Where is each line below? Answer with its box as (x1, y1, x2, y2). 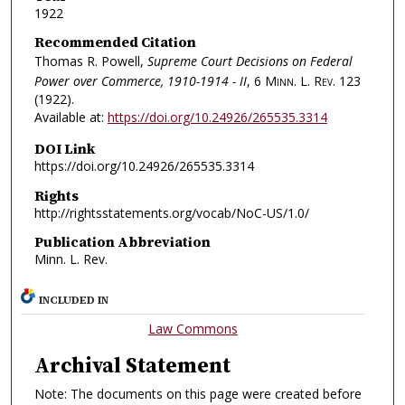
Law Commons (147, 319, 238, 337)
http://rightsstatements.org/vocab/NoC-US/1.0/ (33, 203, 309, 221)
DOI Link (33, 138, 95, 158)
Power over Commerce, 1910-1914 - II (33, 72, 247, 90)
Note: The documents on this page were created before (34, 384, 363, 402)
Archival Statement (34, 349, 231, 380)
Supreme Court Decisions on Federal (146, 52, 353, 71)
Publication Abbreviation (33, 232, 211, 252)
